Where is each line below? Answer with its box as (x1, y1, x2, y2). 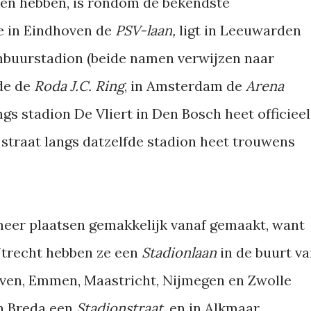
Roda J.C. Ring (34, 77, 124, 94)
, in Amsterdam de (124, 77, 246, 94)
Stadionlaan (142, 244, 220, 261)
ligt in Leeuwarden (179, 22, 301, 39)
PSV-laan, (115, 22, 179, 39)
